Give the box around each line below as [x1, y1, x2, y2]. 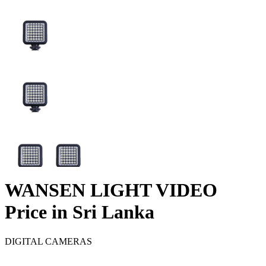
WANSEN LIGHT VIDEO [5, 179, 217, 201]
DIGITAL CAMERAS [5, 236, 92, 246]
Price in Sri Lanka [5, 201, 154, 223]
